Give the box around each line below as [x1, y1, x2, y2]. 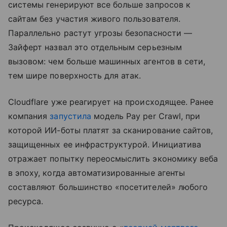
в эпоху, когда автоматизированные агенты [8, 168, 185, 178]
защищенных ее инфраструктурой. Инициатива [8, 139, 201, 150]
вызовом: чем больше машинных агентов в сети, [8, 56, 206, 67]
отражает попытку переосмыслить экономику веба [8, 154, 218, 164]
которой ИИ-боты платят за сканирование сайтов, [8, 125, 213, 136]
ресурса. [8, 196, 44, 207]
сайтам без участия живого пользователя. [8, 14, 180, 24]
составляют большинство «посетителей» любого [8, 182, 208, 193]
